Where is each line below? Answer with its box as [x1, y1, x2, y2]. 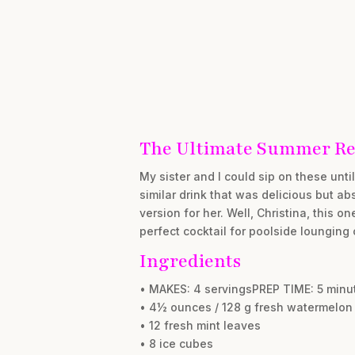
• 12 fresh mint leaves [139, 319, 261, 332]
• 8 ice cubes [139, 337, 213, 350]
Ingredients [139, 249, 241, 273]
